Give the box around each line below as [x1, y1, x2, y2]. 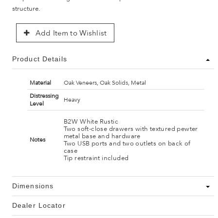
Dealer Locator [12, 201, 66, 210]
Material [29, 79, 51, 87]
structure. [12, 4, 40, 13]
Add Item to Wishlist [34, 29, 107, 38]
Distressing [29, 92, 59, 100]
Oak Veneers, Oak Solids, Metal [63, 79, 146, 87]
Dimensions [12, 182, 54, 190]
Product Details [12, 55, 67, 63]
